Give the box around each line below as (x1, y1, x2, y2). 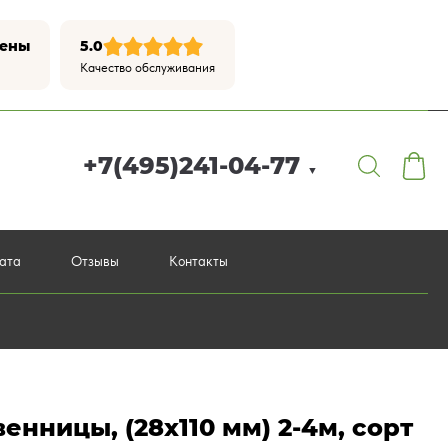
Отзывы (71, 253, 119, 269)
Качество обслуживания (80, 60, 215, 75)
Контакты (169, 253, 228, 269)
